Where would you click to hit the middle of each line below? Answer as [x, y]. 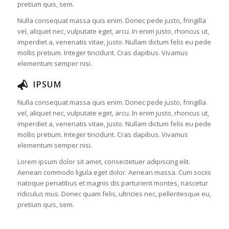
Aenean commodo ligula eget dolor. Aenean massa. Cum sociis [114, 173]
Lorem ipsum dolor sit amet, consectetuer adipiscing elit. [104, 162]
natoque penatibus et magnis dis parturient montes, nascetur [112, 183]
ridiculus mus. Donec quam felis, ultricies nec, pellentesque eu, [114, 194]
